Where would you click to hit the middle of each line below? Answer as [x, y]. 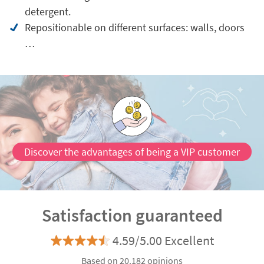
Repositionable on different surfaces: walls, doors [134, 27]
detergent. [47, 11]
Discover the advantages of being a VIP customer [132, 152]
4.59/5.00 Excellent [163, 240]
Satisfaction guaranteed [132, 215]
